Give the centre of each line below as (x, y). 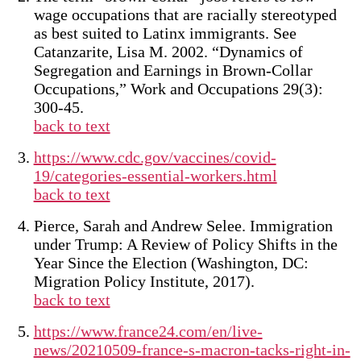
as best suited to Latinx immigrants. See (165, 33)
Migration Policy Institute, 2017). (144, 281)
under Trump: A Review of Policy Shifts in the (185, 244)
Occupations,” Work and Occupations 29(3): (178, 89)
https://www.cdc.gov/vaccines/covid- (155, 157)
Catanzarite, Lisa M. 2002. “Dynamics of (168, 52)
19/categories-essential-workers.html (155, 176)
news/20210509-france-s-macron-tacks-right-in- (192, 350)
